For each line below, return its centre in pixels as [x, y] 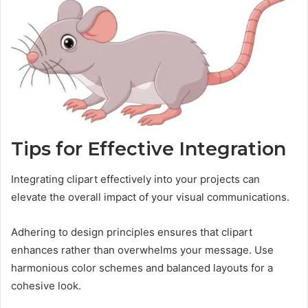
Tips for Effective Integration [148, 148]
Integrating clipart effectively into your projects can [135, 179]
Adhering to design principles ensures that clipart [132, 232]
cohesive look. [46, 286]
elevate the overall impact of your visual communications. [150, 197]
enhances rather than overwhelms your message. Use [142, 250]
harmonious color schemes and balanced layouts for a [142, 268]
